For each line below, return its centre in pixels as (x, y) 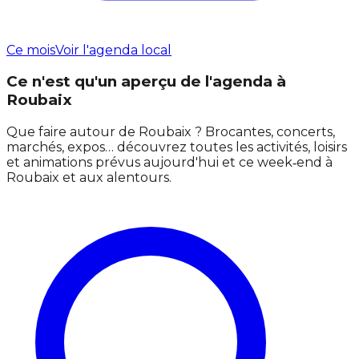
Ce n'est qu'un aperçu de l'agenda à (146, 82)
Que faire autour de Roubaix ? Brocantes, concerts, (171, 132)
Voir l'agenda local (113, 50)
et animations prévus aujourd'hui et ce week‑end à (169, 163)
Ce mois (31, 50)
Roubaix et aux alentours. (89, 178)
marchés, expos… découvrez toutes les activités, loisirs (177, 147)
